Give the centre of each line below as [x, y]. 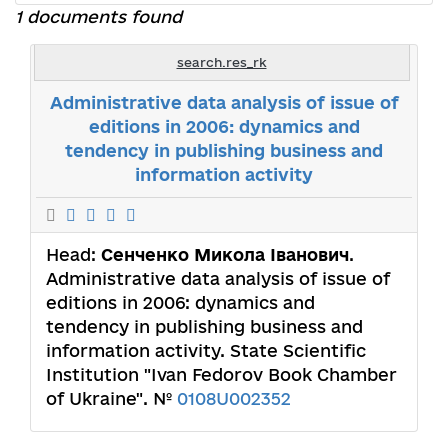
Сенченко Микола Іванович [225, 254]
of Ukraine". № [111, 398]
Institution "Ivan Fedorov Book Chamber [221, 374]
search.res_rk [221, 61]
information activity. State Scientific [206, 350]
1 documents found [98, 16]
